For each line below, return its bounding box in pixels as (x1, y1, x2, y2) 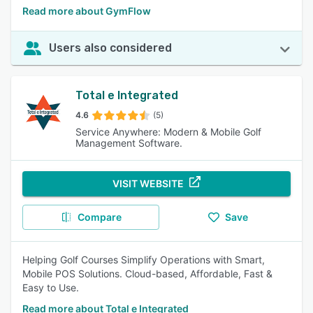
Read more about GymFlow (22, 5, 151, 17)
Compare (77, 211, 122, 223)
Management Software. (75, 137, 182, 149)
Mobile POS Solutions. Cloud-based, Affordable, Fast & (22, 268, 272, 279)
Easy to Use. (22, 282, 79, 293)
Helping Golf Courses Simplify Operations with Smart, (22, 254, 265, 265)
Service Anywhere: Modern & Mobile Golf (75, 126, 261, 138)
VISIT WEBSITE (112, 177, 184, 189)
